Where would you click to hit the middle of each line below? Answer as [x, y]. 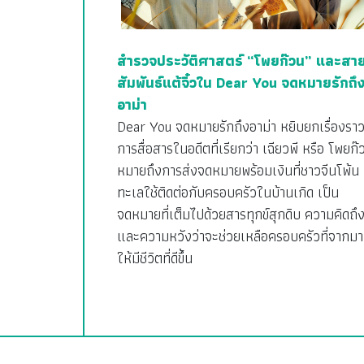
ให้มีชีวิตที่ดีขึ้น [155, 258]
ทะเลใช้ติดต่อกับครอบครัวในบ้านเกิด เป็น [228, 193]
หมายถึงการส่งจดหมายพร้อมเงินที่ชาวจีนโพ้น [238, 171]
